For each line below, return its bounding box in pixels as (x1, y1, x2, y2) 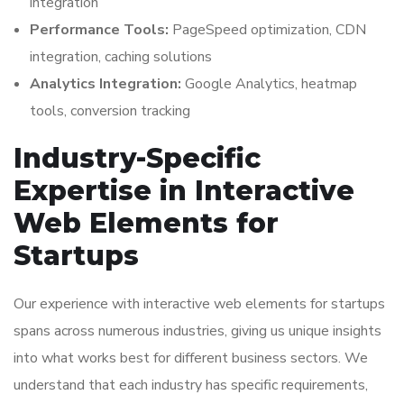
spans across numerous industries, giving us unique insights (14, 321, 381, 341)
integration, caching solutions (30, 47, 212, 67)
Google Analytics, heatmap (181, 74, 357, 94)
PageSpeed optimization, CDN (169, 20, 366, 40)
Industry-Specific (14, 142, 261, 175)
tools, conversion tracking (30, 101, 190, 121)
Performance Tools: (30, 20, 169, 40)
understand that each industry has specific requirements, (14, 375, 368, 395)
